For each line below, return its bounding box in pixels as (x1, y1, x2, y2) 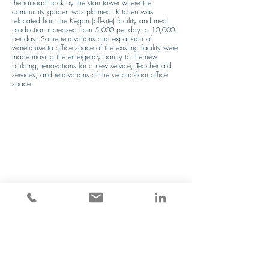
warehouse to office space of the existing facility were (12, 43, 178, 53)
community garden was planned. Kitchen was (12, 7, 153, 17)
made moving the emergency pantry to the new (12, 52, 157, 62)
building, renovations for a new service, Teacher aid (12, 61, 171, 71)
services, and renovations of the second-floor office (12, 70, 168, 80)
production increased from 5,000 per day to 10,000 (12, 25, 175, 35)
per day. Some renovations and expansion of (12, 34, 152, 44)
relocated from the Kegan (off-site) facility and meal (12, 16, 168, 26)
